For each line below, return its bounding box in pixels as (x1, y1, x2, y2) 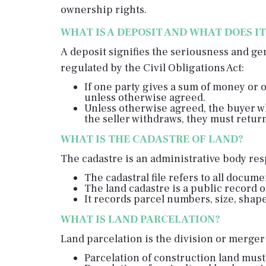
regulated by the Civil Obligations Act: (61, 61, 244, 75)
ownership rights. (61, 3, 147, 17)
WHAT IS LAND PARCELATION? (61, 213, 220, 226)
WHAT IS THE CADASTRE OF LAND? (61, 132, 243, 146)
